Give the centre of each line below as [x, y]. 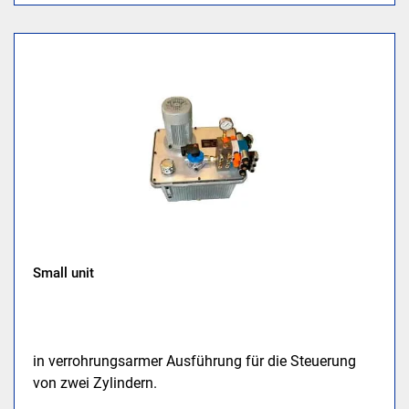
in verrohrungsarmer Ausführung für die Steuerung [195, 361]
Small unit [64, 273]
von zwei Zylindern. [95, 383]
